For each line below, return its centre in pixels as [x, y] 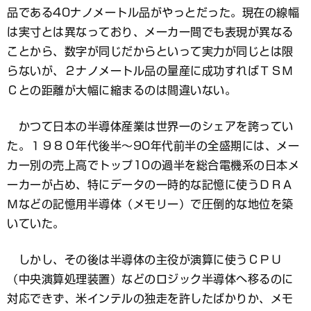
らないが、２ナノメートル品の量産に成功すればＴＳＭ [150, 71]
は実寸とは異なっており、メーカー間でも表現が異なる [150, 32]
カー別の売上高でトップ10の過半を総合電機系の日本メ [153, 165]
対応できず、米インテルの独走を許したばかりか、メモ [150, 299]
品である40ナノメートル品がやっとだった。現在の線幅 [153, 12]
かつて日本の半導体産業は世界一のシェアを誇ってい [150, 126]
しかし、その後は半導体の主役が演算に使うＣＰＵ [144, 260]
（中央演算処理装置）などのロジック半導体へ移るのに [150, 279]
